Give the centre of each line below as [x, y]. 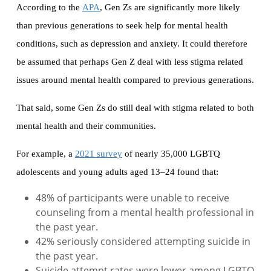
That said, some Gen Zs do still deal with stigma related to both [135, 108]
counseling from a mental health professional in [145, 213]
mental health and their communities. [86, 126]
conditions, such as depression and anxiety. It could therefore [132, 44]
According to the [49, 8]
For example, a [46, 154]
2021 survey [99, 154]
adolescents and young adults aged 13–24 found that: [117, 172]
